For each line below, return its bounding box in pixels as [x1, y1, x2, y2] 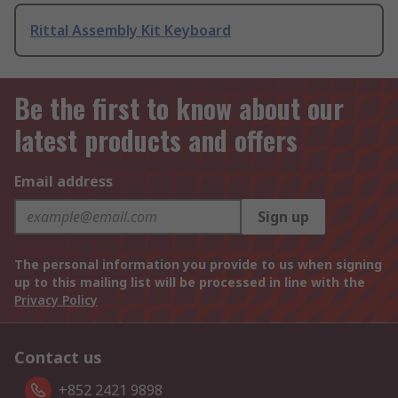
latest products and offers [14, 120, 298, 161]
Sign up [258, 207, 309, 227]
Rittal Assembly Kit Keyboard [30, 20, 231, 41]
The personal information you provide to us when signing [14, 256, 382, 274]
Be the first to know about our [14, 88, 344, 129]
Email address [14, 171, 113, 192]
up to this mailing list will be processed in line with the [14, 274, 365, 291]
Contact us [14, 346, 102, 369]
